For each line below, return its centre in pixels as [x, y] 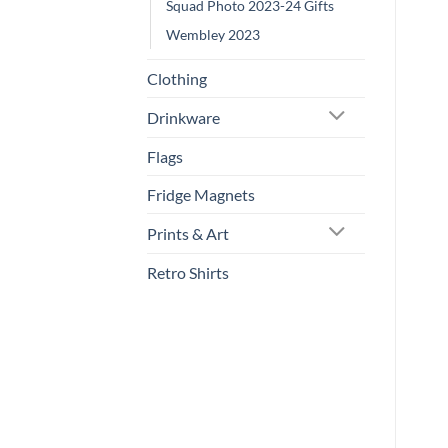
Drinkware [183, 117]
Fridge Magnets [201, 194]
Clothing [177, 78]
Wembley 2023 [213, 34]
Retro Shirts [188, 272]
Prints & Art [188, 233]
